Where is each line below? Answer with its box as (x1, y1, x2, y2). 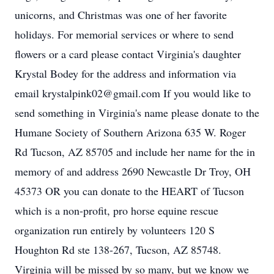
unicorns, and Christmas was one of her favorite (15, 7, 227, 22)
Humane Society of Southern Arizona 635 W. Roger (15, 125, 246, 139)
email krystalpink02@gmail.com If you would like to (15, 86, 251, 100)
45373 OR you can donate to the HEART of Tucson (15, 183, 244, 198)
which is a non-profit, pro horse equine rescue (15, 203, 218, 218)
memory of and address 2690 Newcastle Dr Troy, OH (15, 164, 251, 179)
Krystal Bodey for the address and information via (15, 66, 236, 81)
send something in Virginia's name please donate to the (15, 105, 259, 120)
